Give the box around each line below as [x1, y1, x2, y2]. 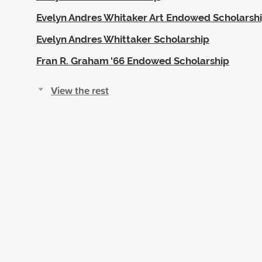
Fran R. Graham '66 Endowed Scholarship [36, 54, 229, 67]
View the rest [51, 82, 109, 98]
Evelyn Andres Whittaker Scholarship [36, 33, 209, 45]
